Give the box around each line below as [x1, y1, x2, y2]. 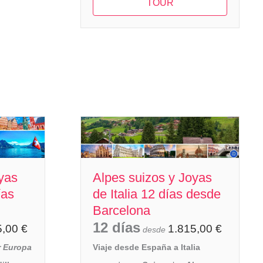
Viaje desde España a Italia [93, 242, 200, 252]
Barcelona [93, 203, 150, 218]
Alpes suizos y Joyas [93, 170, 212, 185]
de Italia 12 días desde [93, 186, 221, 201]
